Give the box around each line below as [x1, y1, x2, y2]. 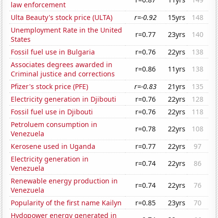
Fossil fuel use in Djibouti [11, 107, 93, 117]
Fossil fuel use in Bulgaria [11, 47, 95, 57]
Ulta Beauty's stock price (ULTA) [11, 13, 113, 22]
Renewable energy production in [11, 176, 118, 186]
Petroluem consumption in [11, 120, 98, 129]
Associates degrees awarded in [11, 60, 113, 70]
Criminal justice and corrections [11, 69, 115, 79]
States [11, 35, 31, 44]
